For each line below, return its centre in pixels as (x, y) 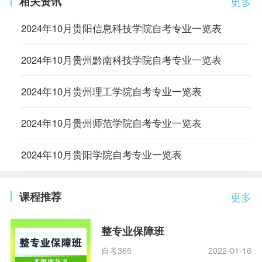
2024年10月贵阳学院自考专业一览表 (101, 155)
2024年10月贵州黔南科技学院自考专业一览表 (121, 60)
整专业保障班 (133, 231)
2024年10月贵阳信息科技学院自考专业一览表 (121, 28)
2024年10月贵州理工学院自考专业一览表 (111, 92)
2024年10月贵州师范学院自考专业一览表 (111, 123)
